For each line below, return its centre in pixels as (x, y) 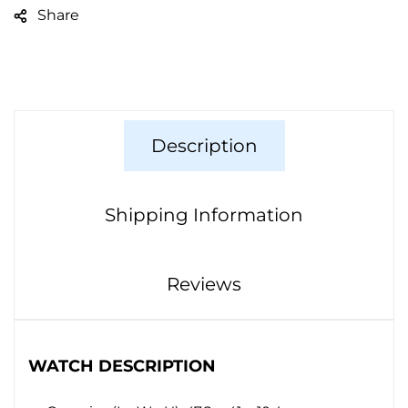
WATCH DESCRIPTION (122, 367)
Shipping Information (204, 215)
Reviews (204, 285)
